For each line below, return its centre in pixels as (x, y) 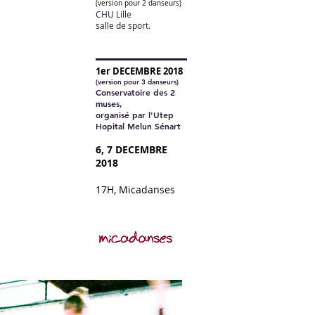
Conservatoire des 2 (135, 92)
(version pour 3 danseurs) (137, 82)
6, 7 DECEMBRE (131, 149)
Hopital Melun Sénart (138, 126)
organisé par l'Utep (135, 115)
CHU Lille (114, 14)
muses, (109, 103)
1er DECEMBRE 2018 (139, 71)
